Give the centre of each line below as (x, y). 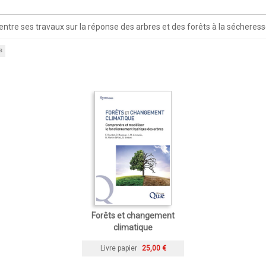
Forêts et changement (133, 215)
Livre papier (118, 248)
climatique (133, 227)
